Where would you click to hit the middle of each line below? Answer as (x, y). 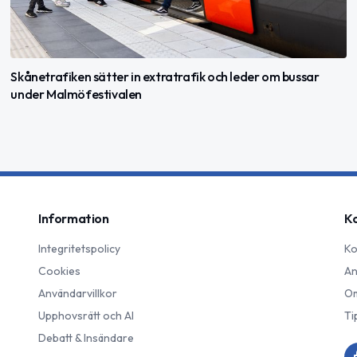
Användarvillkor (78, 294)
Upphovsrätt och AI (86, 316)
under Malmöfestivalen (76, 94)
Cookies (59, 271)
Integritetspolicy (79, 249)
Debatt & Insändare (86, 338)
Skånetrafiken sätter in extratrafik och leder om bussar (165, 77)
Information (74, 219)
